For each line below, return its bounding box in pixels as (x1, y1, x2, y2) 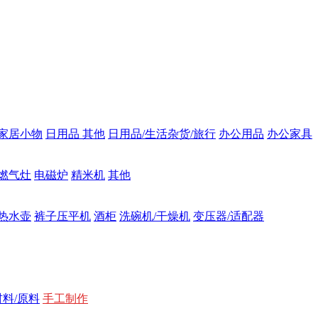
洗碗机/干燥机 (119, 210, 190, 223)
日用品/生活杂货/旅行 (108, 128, 216, 141)
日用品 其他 (45, 128, 105, 141)
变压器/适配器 (193, 210, 264, 223)
